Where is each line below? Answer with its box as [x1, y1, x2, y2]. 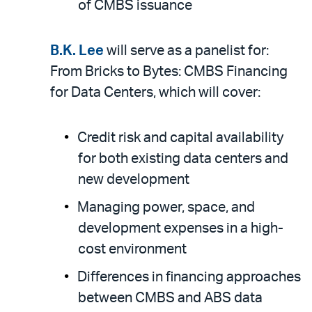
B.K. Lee [50, 44, 104, 58]
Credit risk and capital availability [77, 131, 283, 145]
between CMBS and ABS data [78, 291, 263, 305]
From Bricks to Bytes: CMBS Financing [50, 65, 288, 79]
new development [78, 173, 189, 187]
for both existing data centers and [78, 152, 288, 166]
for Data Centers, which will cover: [50, 86, 260, 100]
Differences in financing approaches [77, 270, 301, 284]
